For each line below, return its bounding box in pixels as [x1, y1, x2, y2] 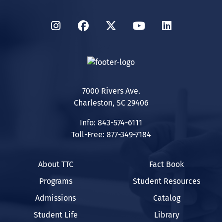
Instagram [59, 19, 111, 32]
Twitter [116, 19, 152, 32]
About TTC [38, 159, 73, 169]
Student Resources [133, 176, 200, 186]
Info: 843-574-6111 [80, 117, 142, 127]
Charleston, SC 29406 [73, 98, 149, 108]
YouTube [144, 19, 187, 32]
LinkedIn [170, 19, 214, 32]
